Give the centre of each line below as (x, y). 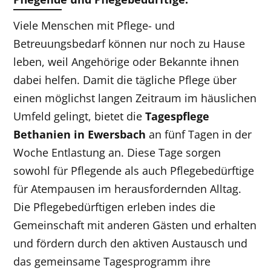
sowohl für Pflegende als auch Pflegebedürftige (134, 170)
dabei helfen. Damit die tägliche (96, 80)
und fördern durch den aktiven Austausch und (131, 243)
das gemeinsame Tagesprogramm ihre (112, 261)
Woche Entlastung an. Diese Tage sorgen (117, 152)
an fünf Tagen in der (199, 134)
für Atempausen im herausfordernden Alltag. (128, 188)
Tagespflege (178, 116)
